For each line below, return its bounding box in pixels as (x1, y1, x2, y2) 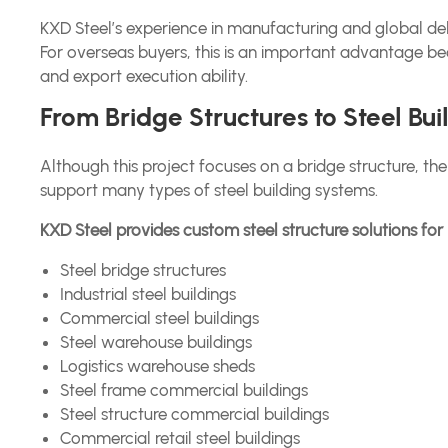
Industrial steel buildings (60, 284, 237, 304)
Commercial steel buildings (60, 308, 260, 328)
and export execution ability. (40, 66, 249, 86)
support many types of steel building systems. (40, 180, 379, 200)
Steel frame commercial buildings (60, 380, 309, 400)
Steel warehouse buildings (60, 332, 253, 352)
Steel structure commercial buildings (60, 404, 330, 424)
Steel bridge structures (60, 260, 227, 280)
